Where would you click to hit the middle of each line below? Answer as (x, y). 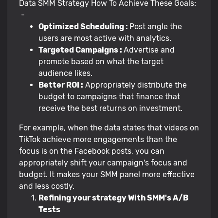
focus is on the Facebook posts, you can (92, 151)
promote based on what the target (101, 61)
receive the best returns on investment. (110, 108)
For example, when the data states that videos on (109, 127)
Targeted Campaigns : (81, 50)
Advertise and (149, 50)
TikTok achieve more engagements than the (98, 139)
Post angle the (156, 26)
